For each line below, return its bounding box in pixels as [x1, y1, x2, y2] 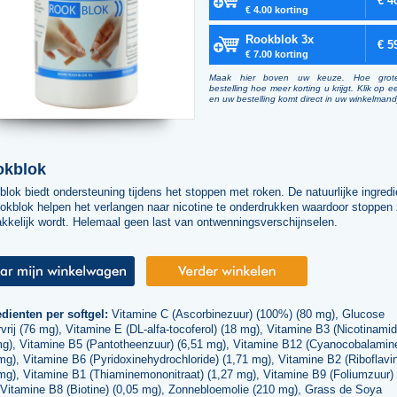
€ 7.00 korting [245, 48, 308, 59]
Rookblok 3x [245, 32, 314, 46]
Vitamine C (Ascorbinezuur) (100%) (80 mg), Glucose [108, 307, 385, 322]
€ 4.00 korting [245, 4, 308, 15]
